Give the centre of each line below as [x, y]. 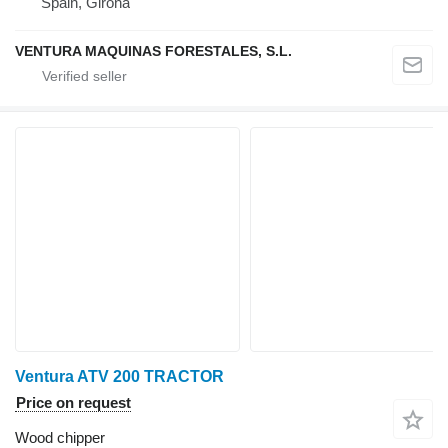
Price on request [73, 403]
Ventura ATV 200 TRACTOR [119, 377]
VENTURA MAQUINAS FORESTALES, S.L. [153, 51]
